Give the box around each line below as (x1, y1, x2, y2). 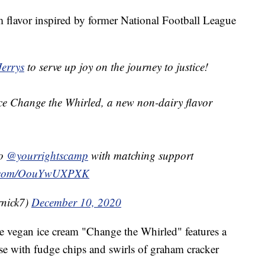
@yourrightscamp (7, 148, 88, 163)
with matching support (88, 148, 193, 163)
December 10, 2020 (31, 195, 121, 210)
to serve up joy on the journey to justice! (24, 59, 208, 75)
